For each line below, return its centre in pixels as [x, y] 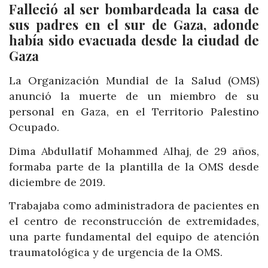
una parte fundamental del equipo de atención [134, 237]
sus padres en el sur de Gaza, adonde [134, 25]
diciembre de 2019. [57, 182]
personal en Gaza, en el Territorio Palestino [134, 112]
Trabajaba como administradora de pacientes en [134, 206]
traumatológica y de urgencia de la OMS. [116, 252]
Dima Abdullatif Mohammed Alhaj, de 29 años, [134, 151]
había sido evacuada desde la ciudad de [134, 40]
